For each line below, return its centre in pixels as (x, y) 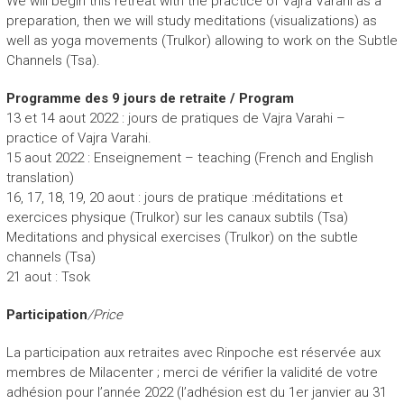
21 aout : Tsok (48, 276)
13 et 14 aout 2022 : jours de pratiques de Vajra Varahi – (175, 118)
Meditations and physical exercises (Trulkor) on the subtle (182, 237)
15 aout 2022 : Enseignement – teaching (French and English (189, 157)
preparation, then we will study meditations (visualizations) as (191, 20)
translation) (40, 177)
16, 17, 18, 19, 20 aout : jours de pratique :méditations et (174, 197)
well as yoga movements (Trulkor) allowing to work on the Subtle (202, 40)
